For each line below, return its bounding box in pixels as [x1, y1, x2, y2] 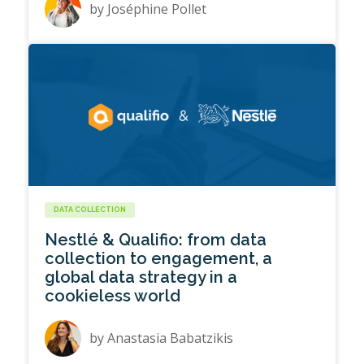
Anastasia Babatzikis [107, 329, 234, 348]
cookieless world [45, 286, 181, 306]
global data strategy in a [45, 267, 238, 288]
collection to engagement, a [45, 249, 273, 269]
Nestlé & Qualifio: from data [45, 230, 267, 250]
